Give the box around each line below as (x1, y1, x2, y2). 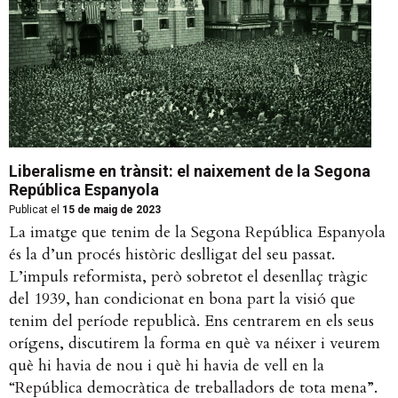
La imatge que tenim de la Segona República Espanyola (9, 221, 386, 244)
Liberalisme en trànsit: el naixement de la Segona (9, 162, 370, 181)
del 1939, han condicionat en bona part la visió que (9, 288, 355, 311)
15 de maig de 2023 (60, 203, 161, 217)
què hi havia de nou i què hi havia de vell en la (9, 354, 324, 378)
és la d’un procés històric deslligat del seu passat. (9, 243, 335, 267)
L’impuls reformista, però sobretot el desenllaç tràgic (9, 266, 368, 289)
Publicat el (9, 203, 60, 217)
